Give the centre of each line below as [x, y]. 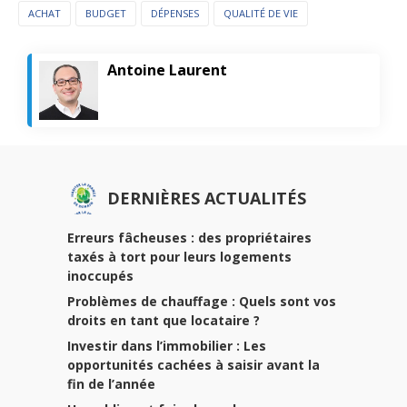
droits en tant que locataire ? [164, 320]
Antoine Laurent [168, 69]
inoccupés [100, 275]
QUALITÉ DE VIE [261, 13]
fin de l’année [111, 383]
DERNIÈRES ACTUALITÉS [207, 198]
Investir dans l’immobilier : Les [167, 345]
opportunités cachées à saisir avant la [194, 364]
